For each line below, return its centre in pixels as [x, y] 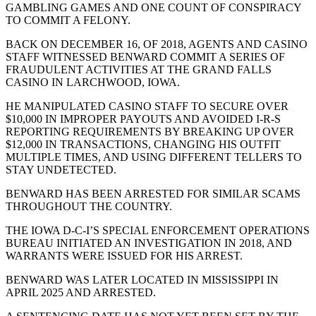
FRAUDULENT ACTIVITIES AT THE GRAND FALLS [139, 69]
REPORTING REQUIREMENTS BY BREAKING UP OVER [150, 131]
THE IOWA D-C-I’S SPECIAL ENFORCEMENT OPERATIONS [158, 230]
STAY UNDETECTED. [61, 169]
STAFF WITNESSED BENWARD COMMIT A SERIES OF [145, 56]
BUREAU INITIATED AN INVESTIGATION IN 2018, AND [149, 243]
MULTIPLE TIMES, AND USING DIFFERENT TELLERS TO [154, 157]
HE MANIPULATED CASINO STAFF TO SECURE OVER [147, 106]
